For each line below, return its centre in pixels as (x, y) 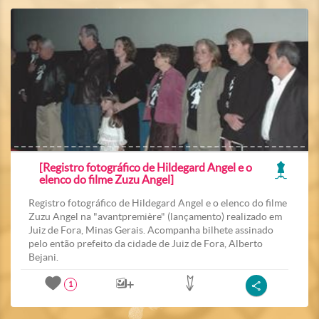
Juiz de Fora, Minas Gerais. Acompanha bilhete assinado (151, 230)
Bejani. (43, 257)
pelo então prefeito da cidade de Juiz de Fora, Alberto (146, 244)
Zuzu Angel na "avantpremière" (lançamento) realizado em (155, 217)
